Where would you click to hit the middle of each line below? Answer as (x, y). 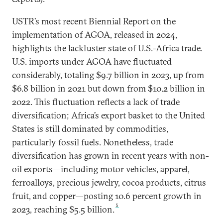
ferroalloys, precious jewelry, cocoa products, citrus (109, 182)
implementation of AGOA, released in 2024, (95, 35)
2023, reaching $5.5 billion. (63, 209)
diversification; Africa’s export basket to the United (109, 115)
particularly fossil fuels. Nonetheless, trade (93, 142)
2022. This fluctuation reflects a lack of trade (96, 102)
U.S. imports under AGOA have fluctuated (92, 61)
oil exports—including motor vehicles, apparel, (101, 169)
